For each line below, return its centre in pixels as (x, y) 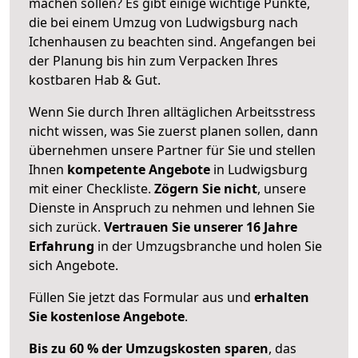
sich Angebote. (74, 265)
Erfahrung (62, 246)
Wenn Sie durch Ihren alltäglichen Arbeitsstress (172, 111)
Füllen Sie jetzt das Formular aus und (141, 297)
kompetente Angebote (139, 169)
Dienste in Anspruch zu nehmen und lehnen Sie (172, 207)
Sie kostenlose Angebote (107, 316)
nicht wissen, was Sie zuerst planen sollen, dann (173, 131)
